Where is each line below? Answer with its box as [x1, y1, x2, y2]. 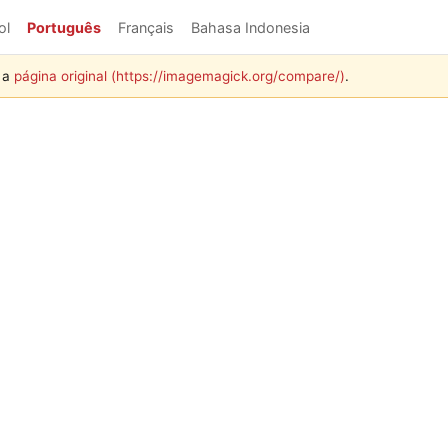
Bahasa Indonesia [191, 19, 310, 36]
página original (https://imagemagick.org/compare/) [14, 67, 345, 84]
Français [118, 19, 174, 36]
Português [27, 19, 101, 36]
